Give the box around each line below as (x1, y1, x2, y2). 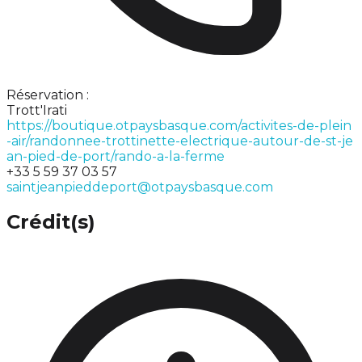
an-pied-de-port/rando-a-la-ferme (6, 148, 225, 164)
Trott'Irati (6, 102, 67, 118)
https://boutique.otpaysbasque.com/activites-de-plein (6, 117, 351, 133)
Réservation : (6, 86, 89, 103)
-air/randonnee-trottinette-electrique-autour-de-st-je (6, 133, 353, 149)
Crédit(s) (6, 210, 95, 234)
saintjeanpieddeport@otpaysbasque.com (6, 179, 273, 195)
